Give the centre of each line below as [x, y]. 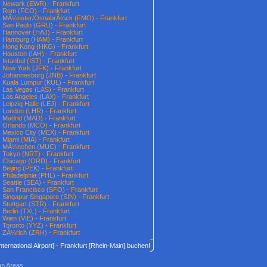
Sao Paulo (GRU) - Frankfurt [44, 25]
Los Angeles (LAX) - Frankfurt [46, 97]
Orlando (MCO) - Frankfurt [41, 125]
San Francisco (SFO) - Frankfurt [50, 190]
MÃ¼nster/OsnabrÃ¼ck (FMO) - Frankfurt [65, 18]
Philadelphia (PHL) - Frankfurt [45, 175]
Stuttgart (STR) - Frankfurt [41, 204]
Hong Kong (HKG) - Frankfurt [45, 46]
